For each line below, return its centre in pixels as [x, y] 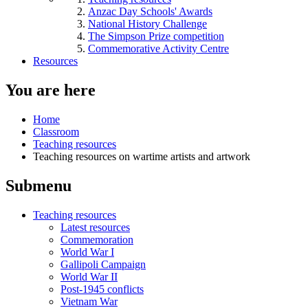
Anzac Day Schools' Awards [150, 11]
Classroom [56, 131]
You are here [51, 90]
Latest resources [95, 227]
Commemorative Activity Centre [158, 48]
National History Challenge [147, 24]
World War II [89, 276]
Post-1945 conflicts [102, 289]
